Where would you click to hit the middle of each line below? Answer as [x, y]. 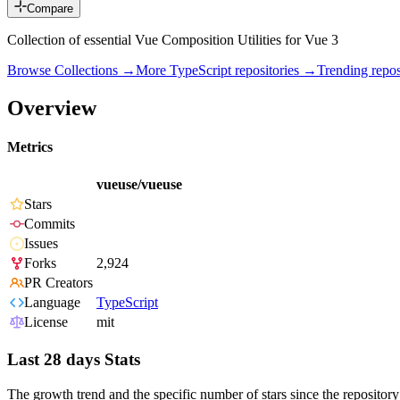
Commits [50, 224]
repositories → [274, 71]
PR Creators [58, 283]
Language [52, 303]
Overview [52, 108]
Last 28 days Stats [74, 360]
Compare [50, 9]
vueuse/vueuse [139, 185]
